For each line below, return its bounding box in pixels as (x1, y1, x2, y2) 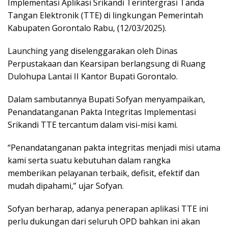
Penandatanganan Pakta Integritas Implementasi (8, 106, 196, 118)
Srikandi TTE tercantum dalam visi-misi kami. (8, 119, 178, 131)
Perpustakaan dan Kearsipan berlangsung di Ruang (8, 58, 206, 70)
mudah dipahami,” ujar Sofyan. (8, 180, 124, 192)
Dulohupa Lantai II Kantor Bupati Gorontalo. (8, 71, 178, 82)
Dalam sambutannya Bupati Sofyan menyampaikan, (8, 94, 205, 105)
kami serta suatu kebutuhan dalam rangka (8, 155, 170, 166)
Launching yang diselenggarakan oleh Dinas (8, 45, 178, 57)
